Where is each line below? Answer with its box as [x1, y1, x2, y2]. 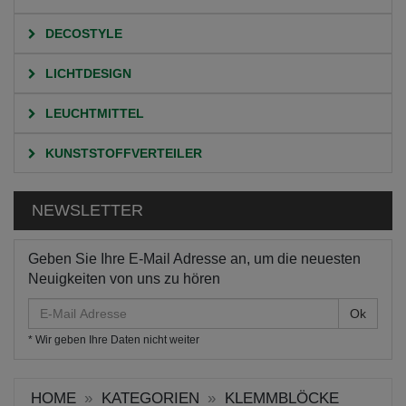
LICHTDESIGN [42, 66, 131, 81]
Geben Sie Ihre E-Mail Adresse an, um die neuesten [28, 251, 361, 266]
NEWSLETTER [32, 201, 143, 219]
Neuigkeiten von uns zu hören [28, 271, 220, 286]
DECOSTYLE [42, 26, 122, 41]
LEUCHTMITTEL [42, 106, 144, 121]
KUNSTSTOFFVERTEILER [42, 146, 202, 160]
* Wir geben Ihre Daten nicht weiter [28, 333, 199, 346]
